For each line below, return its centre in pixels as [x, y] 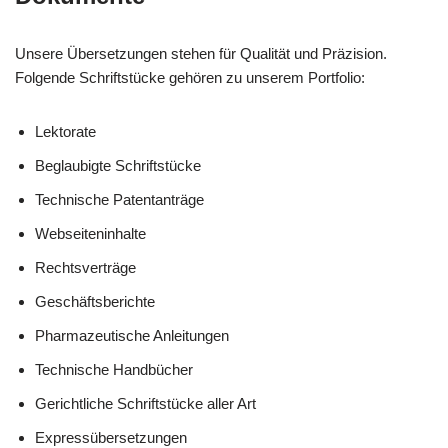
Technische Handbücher [114, 370]
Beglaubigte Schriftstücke [118, 166]
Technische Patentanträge [119, 200]
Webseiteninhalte [90, 234]
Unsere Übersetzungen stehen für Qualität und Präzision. [201, 54]
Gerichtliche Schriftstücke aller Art [145, 404]
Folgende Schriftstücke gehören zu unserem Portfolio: [190, 78]
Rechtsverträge [85, 268]
